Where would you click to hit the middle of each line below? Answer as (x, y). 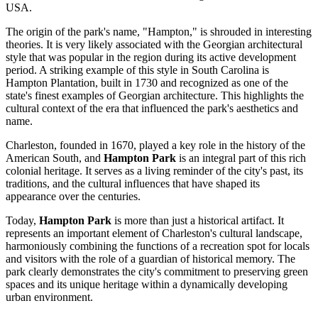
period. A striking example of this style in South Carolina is (137, 70)
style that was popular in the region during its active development (151, 57)
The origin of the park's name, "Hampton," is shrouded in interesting (159, 32)
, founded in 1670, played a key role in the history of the (180, 146)
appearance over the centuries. (73, 197)
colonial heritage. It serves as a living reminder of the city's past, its (154, 171)
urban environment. (49, 297)
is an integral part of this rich (241, 158)
